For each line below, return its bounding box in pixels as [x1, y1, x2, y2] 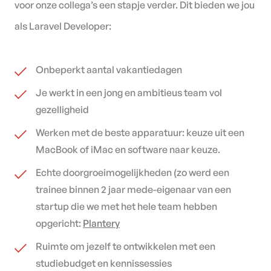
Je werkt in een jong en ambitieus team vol [36, 86, 222, 99]
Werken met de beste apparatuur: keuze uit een [36, 126, 244, 139]
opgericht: [36, 217, 83, 229]
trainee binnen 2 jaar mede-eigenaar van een [36, 183, 231, 195]
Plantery [83, 217, 120, 229]
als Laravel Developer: [15, 19, 111, 32]
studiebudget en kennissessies [36, 256, 172, 269]
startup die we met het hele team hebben [36, 200, 217, 212]
